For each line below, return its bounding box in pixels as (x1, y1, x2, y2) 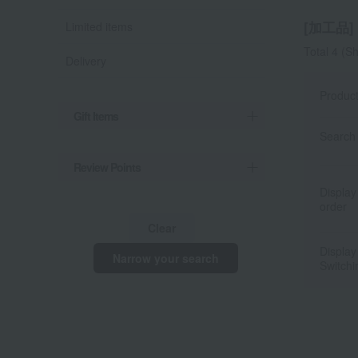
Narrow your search (112, 250, 219, 266)
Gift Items (74, 108, 118, 124)
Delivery (66, 53, 106, 69)
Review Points (74, 159, 141, 175)
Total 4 (304, 43, 338, 60)
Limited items (66, 18, 133, 34)
